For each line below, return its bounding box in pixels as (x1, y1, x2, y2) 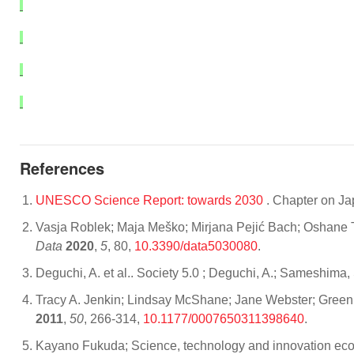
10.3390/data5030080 (134, 239, 258, 253)
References (20, 156, 104, 179)
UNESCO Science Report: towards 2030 (36, 194, 266, 207)
